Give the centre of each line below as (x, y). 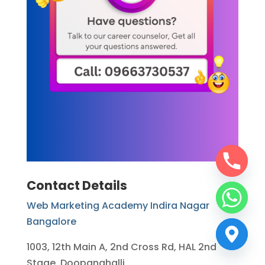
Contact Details (77, 186)
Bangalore (51, 222)
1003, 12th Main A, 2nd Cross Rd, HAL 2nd (121, 247)
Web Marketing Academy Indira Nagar (118, 206)
